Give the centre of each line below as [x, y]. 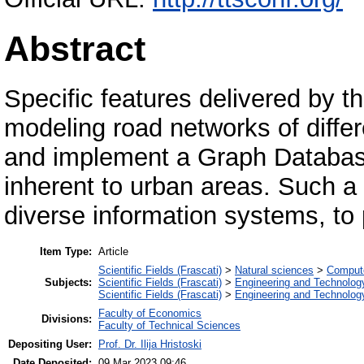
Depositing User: [50, 344]
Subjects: [68, 282]
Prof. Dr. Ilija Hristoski [150, 344]
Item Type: [66, 251]
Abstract [75, 48]
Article [113, 251]
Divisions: [67, 318]
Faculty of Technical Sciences [169, 325]
